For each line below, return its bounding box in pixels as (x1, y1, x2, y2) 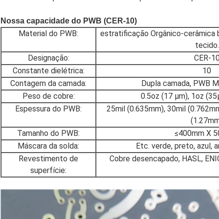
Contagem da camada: (10, 79, 87, 88)
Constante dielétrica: (12, 66, 85, 76)
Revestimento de (19, 154, 78, 164)
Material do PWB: (19, 29, 78, 39)
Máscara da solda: (18, 141, 79, 151)
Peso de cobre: (22, 91, 75, 101)
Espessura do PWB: (15, 104, 82, 114)
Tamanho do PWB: (17, 129, 80, 138)
